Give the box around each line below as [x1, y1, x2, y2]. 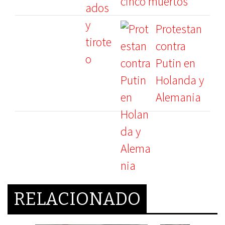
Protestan [156, 21, 202, 37]
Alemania [156, 89, 201, 105]
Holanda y [156, 72, 204, 88]
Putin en [156, 55, 195, 71]
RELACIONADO [14, 188, 141, 209]
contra [156, 38, 186, 54]
